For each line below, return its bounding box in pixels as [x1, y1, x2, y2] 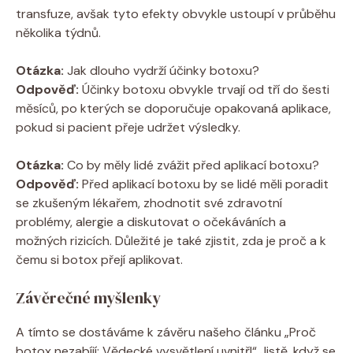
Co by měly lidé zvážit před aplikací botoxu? [64, 156, 319, 173]
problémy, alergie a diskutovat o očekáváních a [16, 213, 286, 230]
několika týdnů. [16, 24, 101, 41]
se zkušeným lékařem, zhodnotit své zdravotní [16, 194, 282, 211]
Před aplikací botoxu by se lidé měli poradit [79, 175, 329, 192]
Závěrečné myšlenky [16, 286, 161, 309]
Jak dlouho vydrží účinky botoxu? [64, 61, 259, 79]
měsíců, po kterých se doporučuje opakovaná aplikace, [16, 99, 331, 117]
